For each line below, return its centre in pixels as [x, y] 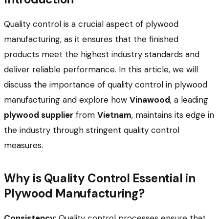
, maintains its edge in [173, 115]
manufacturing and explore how [67, 99]
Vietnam [114, 115]
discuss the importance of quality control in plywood [106, 84]
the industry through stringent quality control [92, 130]
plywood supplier [39, 115]
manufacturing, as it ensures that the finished [91, 39]
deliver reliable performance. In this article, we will [101, 69]
